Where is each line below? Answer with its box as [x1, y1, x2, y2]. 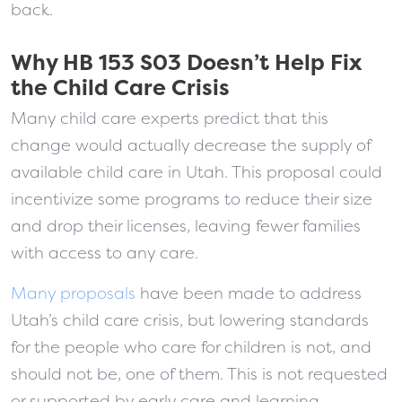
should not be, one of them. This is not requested [11, 363, 388, 386]
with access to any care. [11, 241, 203, 265]
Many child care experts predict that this [11, 107, 328, 130]
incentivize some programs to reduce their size [11, 188, 372, 211]
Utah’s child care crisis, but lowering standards [11, 309, 369, 332]
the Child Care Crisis [11, 73, 230, 103]
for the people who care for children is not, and [11, 336, 371, 359]
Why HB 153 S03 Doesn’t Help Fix [11, 48, 362, 78]
